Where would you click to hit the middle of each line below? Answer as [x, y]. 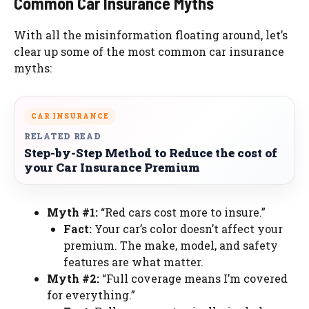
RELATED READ [63, 136]
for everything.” [91, 295]
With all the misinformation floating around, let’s [151, 34]
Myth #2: [73, 278]
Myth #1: [72, 212]
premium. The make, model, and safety [171, 245]
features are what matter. [133, 261]
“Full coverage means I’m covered [193, 278]
